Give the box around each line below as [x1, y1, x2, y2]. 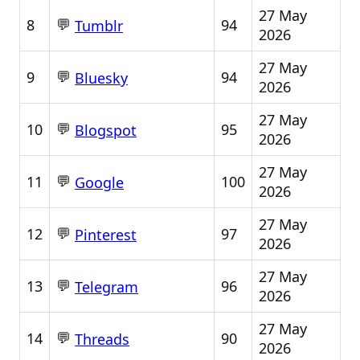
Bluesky [75, 68, 128, 88]
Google [75, 173, 124, 193]
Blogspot [75, 121, 137, 141]
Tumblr [75, 16, 123, 36]
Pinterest [75, 225, 137, 245]
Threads [75, 329, 129, 350]
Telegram [75, 277, 138, 297]
